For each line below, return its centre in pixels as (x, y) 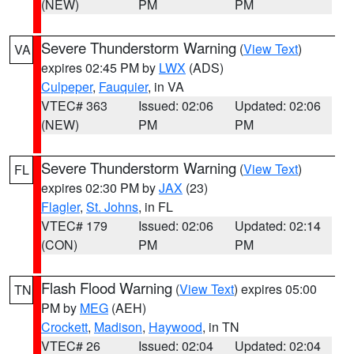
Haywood (175, 327)
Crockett (64, 327)
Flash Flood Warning (107, 288)
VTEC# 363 (74, 105)
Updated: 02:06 (278, 105)
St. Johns (112, 207)
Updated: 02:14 (278, 226)
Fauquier (123, 87)
